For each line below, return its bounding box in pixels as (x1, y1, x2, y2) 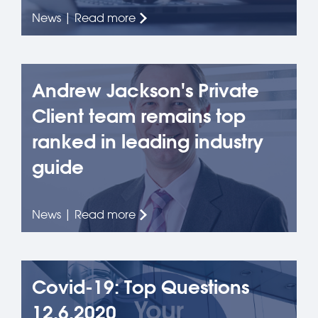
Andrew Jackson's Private (32, 79, 259, 102)
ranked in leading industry (32, 130, 263, 153)
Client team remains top (32, 104, 246, 128)
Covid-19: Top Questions (32, 275, 249, 299)
